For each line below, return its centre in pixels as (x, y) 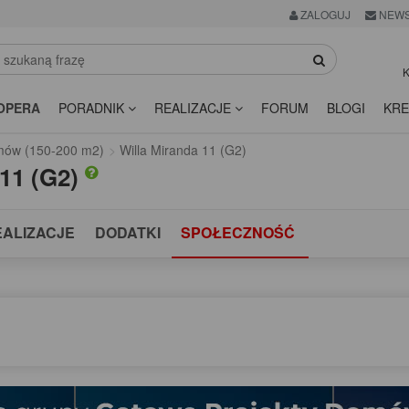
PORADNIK (93, 108)
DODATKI (128, 233)
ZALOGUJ (324, 15)
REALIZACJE (194, 108)
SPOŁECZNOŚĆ (238, 233)
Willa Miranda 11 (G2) (183, 150)
